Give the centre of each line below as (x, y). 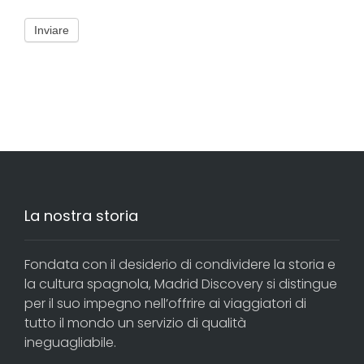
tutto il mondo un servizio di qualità (135, 323)
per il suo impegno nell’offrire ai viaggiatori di (165, 303)
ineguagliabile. (70, 342)
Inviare (52, 30)
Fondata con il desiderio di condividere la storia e (180, 264)
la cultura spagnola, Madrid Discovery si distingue (181, 284)
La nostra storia (81, 215)
